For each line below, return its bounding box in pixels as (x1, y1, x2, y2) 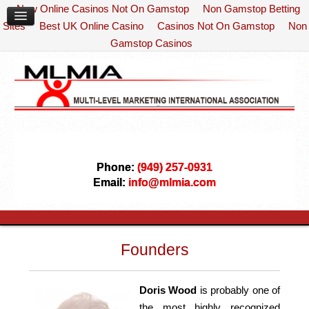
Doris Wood (139, 284, 197, 297)
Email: (93, 177, 126, 189)
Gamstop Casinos (110, 37, 192, 49)
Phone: (97, 161, 137, 174)
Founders (120, 241, 189, 259)
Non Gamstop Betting (202, 3, 300, 14)
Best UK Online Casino (39, 20, 143, 32)
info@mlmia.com (128, 177, 216, 189)
